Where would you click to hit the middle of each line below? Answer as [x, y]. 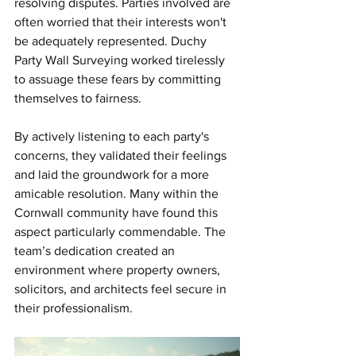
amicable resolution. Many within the [118, 193]
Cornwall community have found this [118, 212]
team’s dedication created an [96, 250]
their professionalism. [74, 308]
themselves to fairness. [78, 98]
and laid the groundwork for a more [113, 174]
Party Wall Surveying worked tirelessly [121, 60]
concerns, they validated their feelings [122, 155]
